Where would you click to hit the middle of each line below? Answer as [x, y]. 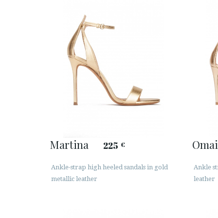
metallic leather [74, 179]
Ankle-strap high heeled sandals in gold [109, 167]
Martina [69, 144]
